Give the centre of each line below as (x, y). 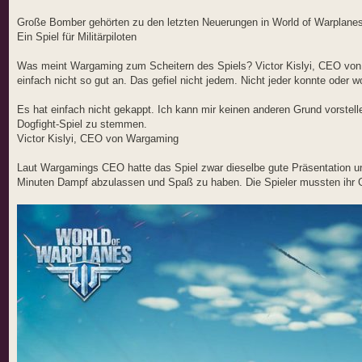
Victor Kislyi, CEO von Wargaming (98, 138)
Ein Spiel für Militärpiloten (77, 36)
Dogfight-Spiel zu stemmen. (82, 124)
